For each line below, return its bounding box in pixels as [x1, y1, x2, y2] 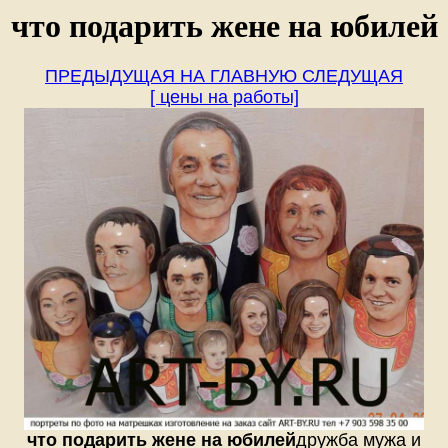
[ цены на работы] [149, 87, 299, 108]
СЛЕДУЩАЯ [297, 66, 403, 87]
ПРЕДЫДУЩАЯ [45, 66, 175, 87]
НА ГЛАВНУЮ [175, 66, 297, 87]
